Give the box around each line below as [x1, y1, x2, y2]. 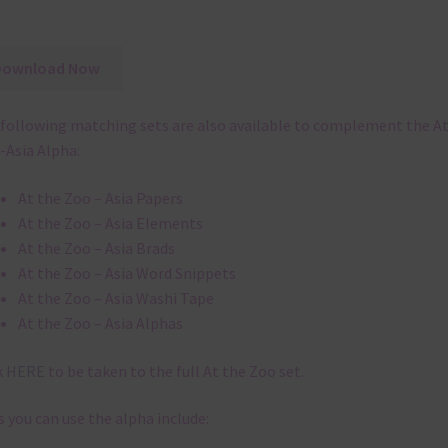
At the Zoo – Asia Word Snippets [17, 263, 236, 284]
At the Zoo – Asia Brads [17, 238, 175, 259]
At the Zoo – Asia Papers [17, 188, 183, 209]
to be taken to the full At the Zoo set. [44, 360, 304, 381]
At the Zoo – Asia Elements [17, 213, 203, 234]
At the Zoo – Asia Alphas [17, 313, 183, 334]
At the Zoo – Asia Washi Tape [17, 288, 214, 309]
